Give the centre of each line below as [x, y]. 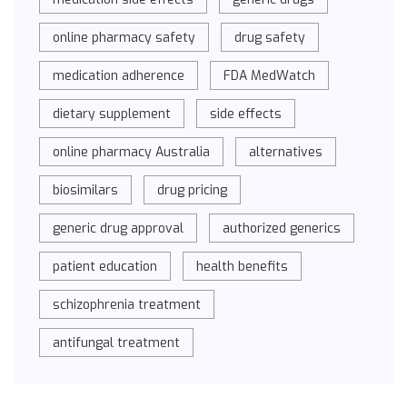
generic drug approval [119, 229]
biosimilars [86, 191]
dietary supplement [112, 114]
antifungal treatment [117, 343]
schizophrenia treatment [127, 305]
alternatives [286, 153]
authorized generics [282, 229]
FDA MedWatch [270, 76]
